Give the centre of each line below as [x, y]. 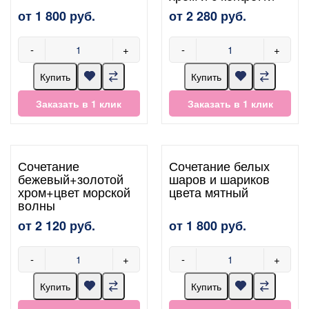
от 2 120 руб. [57, 225]
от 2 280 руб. [208, 16]
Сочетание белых [220, 165]
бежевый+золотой [71, 178]
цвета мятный [209, 191]
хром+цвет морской [74, 191]
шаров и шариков [220, 178]
